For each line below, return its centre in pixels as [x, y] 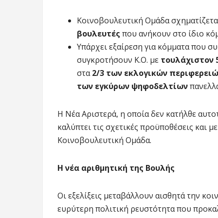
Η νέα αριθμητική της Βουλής [116, 168]
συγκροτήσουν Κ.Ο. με [119, 60]
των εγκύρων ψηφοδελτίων [132, 86]
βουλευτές [99, 33]
